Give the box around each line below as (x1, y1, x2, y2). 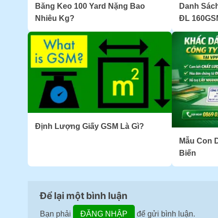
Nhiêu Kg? (35, 14, 74, 23)
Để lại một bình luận (40, 190, 129, 202)
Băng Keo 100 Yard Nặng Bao (35, 2, 145, 11)
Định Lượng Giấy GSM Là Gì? (35, 122, 144, 130)
